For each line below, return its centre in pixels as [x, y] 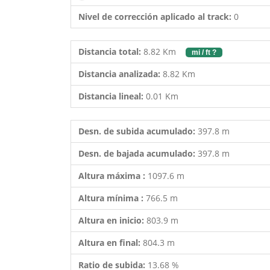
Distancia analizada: [119, 74]
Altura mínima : [112, 198]
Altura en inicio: [112, 220]
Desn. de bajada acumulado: [138, 153]
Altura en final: [111, 243]
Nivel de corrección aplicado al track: [155, 17]
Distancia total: [110, 52]
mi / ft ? [204, 52]
